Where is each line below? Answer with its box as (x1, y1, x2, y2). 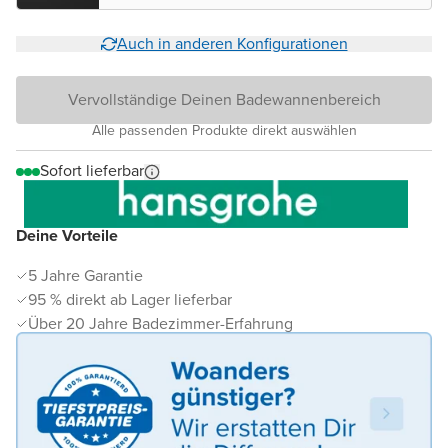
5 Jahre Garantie (28, 264, 143, 288)
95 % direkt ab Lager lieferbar (28, 288, 232, 312)
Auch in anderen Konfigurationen (116, 32, 348, 56)
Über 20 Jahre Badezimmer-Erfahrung (28, 312, 293, 336)
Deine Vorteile (16, 224, 118, 248)
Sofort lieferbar (40, 159, 144, 183)
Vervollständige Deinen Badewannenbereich (67, 88, 381, 112)
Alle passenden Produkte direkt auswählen (91, 120, 357, 142)
